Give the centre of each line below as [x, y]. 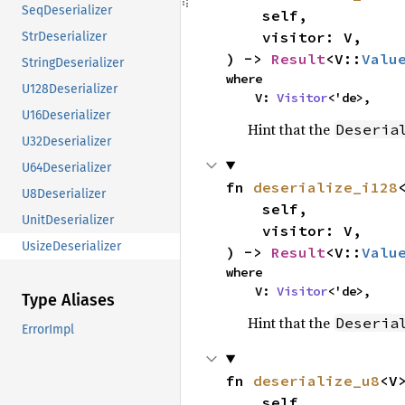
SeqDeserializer [67, 11]
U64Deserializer [66, 168]
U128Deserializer [70, 89]
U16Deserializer [66, 116]
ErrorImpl [48, 330]
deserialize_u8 [316, 380]
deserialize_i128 [325, 187]
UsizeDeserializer [71, 247]
